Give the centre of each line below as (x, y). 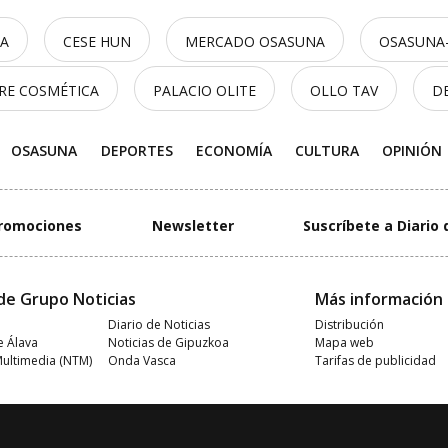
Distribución (349, 324)
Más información (378, 299)
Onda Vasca (142, 360)
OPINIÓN (412, 150)
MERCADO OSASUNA (255, 41)
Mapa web (344, 342)
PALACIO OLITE (204, 90)
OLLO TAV (344, 90)
